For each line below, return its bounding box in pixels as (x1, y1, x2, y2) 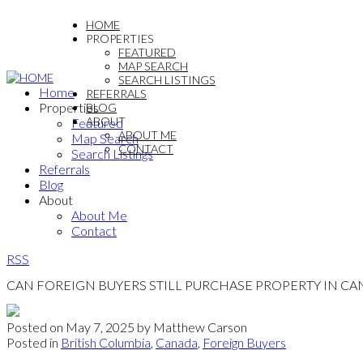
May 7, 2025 (66, 318, 135, 335)
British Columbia (61, 334, 151, 350)
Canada (156, 334, 198, 350)
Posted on (6, 318, 66, 335)
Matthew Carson (153, 318, 247, 335)
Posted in (6, 334, 58, 350)
